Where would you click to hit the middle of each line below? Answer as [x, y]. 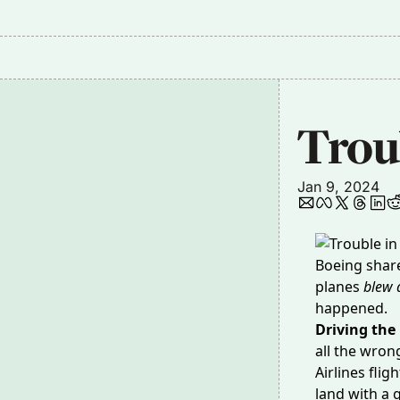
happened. [351, 308]
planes [339, 287]
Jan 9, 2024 [338, 187]
